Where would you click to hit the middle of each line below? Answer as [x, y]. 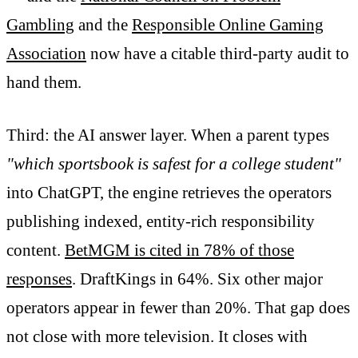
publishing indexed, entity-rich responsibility [161, 221]
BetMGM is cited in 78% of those [179, 250]
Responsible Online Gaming [228, 25]
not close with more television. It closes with [157, 336]
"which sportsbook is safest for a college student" [174, 163]
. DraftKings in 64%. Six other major [197, 278]
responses [39, 278]
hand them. [44, 83]
